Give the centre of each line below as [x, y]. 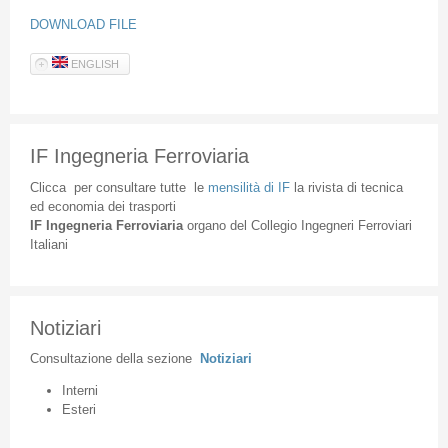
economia [75, 206]
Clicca [47, 187]
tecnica [381, 187]
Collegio [273, 225]
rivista [325, 187]
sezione [169, 359]
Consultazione [70, 359]
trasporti [152, 206]
